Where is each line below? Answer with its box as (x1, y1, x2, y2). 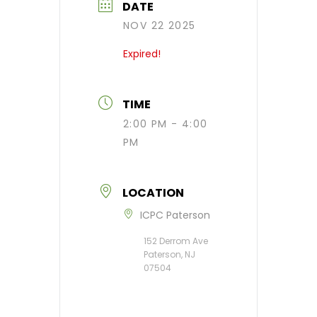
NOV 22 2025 (123, 18, 196, 33)
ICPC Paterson (140, 208, 210, 223)
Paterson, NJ (144, 248, 195, 261)
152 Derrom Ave (144, 235, 208, 248)
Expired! (123, 47, 161, 62)
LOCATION (122, 185, 184, 202)
